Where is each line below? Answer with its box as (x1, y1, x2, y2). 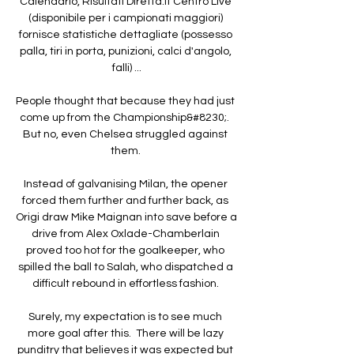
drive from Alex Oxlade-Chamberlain (31, 228, 220, 239)
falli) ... (111, 62, 141, 73)
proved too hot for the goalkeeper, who (26, 244, 224, 256)
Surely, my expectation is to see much (28, 311, 222, 322)
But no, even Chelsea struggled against (23, 128, 228, 140)
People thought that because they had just (16, 95, 235, 107)
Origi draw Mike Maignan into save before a (16, 211, 237, 223)
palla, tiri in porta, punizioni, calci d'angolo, (19, 45, 232, 57)
